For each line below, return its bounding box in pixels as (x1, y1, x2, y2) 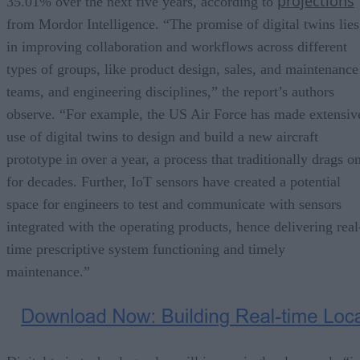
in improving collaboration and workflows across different (6, 38, 347, 55)
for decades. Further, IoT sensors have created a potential (6, 173, 341, 190)
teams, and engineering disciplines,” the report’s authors (6, 83, 334, 100)
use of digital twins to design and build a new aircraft (6, 128, 318, 145)
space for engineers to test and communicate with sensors (6, 195, 342, 212)
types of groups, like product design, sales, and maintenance (6, 60, 358, 77)
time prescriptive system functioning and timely (6, 240, 285, 257)
